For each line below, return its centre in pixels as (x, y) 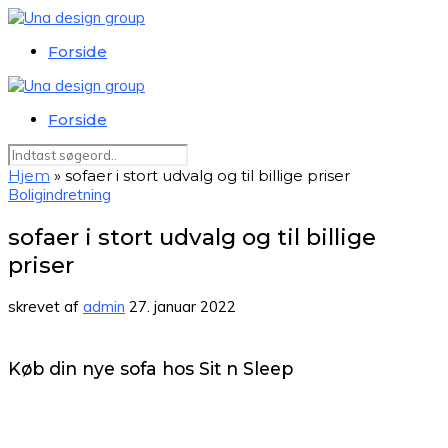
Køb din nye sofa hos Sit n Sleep (150, 368)
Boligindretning (59, 194)
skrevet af (45, 307)
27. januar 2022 (182, 307)
